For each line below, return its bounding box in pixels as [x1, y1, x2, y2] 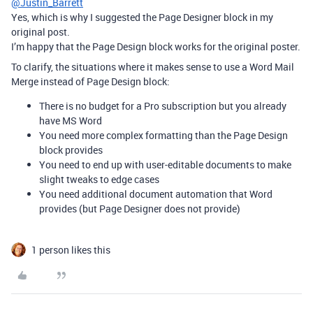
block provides [39, 143, 103, 156]
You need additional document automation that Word [39, 187, 272, 201]
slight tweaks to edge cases [39, 172, 159, 186]
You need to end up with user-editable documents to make [39, 157, 291, 171]
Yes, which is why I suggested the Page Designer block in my [11, 10, 273, 24]
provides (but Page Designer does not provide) [39, 201, 240, 215]
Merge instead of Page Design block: [11, 74, 170, 88]
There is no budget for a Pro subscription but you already [39, 99, 286, 112]
